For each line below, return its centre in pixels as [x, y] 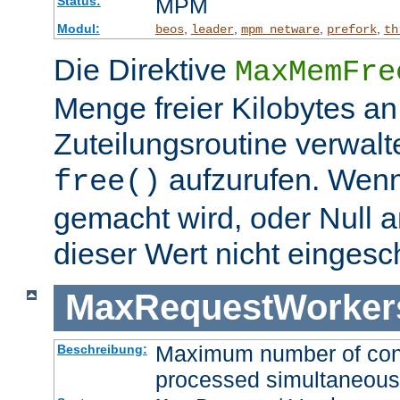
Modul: [78, 28]
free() [107, 182]
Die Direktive [144, 69]
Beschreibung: [102, 349]
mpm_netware [280, 29]
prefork [351, 29]
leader [212, 29]
